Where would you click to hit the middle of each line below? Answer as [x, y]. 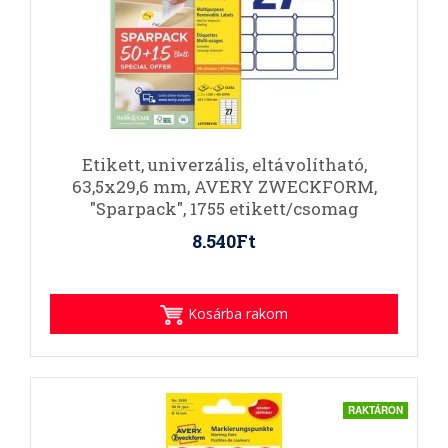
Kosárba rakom [237, 313]
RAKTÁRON [375, 410]
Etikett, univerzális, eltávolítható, [224, 164]
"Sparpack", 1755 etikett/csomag [224, 208]
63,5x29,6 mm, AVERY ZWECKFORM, [224, 186]
